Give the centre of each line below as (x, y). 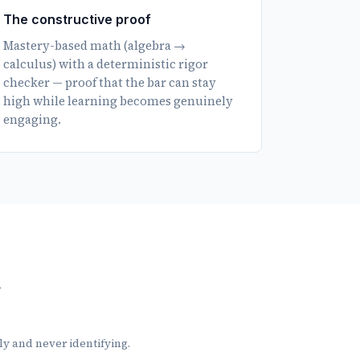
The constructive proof (78, 19)
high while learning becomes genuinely (119, 101)
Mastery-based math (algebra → (95, 45)
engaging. (33, 119)
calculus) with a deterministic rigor (106, 64)
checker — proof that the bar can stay (110, 82)
